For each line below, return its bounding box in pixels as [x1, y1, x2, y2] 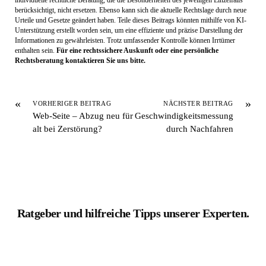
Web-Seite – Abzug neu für [33, 110, 133, 121]
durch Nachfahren [166, 123, 233, 134]
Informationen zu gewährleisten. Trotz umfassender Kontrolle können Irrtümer [15, 36, 235, 45]
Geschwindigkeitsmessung [135, 110, 233, 121]
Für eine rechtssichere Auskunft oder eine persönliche [56, 46, 218, 55]
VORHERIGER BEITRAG [33, 99, 112, 107]
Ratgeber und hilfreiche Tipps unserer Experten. [17, 206, 249, 220]
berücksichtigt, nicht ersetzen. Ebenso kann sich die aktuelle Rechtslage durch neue [15, 6, 246, 15]
